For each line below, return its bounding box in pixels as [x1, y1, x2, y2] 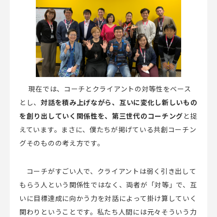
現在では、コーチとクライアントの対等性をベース [21, 83, 191, 93]
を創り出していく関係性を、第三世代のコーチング [19, 110, 184, 121]
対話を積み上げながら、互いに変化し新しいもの [41, 97, 198, 107]
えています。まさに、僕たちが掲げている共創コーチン [19, 124, 197, 134]
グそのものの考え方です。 [19, 138, 105, 148]
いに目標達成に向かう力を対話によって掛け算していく [19, 193, 197, 203]
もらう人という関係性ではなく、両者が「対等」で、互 [19, 179, 197, 189]
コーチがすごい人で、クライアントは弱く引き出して [19, 166, 197, 176]
